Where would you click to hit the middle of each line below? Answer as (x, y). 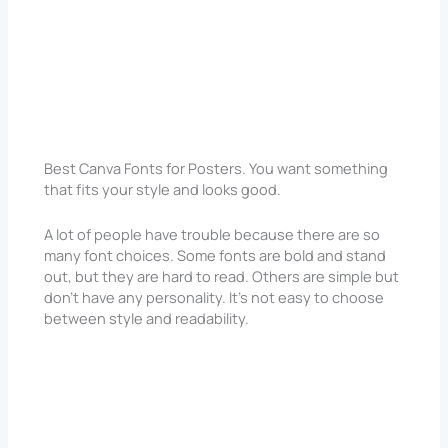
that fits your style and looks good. (163, 189)
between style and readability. (147, 317)
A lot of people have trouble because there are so (212, 233)
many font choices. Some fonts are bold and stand (215, 254)
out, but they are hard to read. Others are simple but (222, 275)
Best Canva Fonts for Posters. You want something (216, 168)
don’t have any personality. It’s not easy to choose (214, 296)
